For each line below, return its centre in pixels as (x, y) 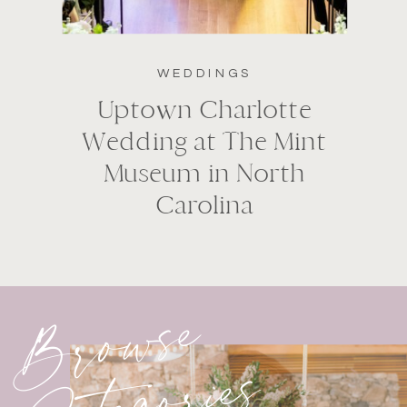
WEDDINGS (204, 73)
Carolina (204, 205)
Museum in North (204, 174)
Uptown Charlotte (204, 110)
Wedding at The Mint (204, 142)
